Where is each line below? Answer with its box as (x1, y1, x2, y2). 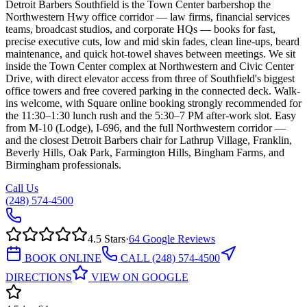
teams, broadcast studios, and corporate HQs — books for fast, (5, 23, 275, 35)
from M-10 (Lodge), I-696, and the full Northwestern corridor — (5, 121, 286, 134)
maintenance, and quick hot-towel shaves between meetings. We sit (5, 47, 295, 60)
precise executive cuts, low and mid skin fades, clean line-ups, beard (5, 35, 299, 47)
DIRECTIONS (5, 271, 72, 283)
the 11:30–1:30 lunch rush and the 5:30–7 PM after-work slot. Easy (5, 109, 296, 121)
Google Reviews (140, 232, 215, 245)
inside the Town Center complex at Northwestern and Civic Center (5, 60, 294, 72)
